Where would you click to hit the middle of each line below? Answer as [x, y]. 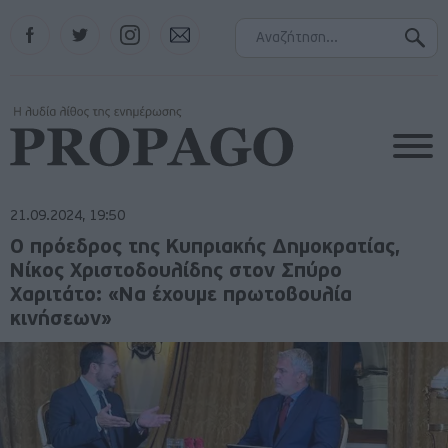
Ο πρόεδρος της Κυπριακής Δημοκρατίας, [205, 248]
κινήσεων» [61, 320]
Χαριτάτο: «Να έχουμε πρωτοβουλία [181, 296]
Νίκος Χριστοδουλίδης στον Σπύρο [176, 272]
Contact [183, 22]
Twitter [81, 22]
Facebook [39, 22]
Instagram [140, 22]
